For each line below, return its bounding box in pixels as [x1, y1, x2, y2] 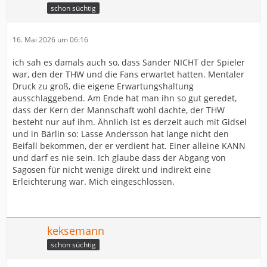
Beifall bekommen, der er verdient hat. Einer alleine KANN [13, 140, 246, 151]
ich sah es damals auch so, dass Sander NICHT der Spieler [13, 57, 245, 68]
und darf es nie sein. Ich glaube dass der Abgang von [13, 152, 226, 163]
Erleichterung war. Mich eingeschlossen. [13, 176, 175, 187]
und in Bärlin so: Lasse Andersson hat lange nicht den [13, 128, 229, 139]
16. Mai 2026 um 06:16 [13, 35, 88, 45]
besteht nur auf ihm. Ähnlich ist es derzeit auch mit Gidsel [13, 116, 247, 128]
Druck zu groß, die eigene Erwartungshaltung [13, 80, 194, 92]
